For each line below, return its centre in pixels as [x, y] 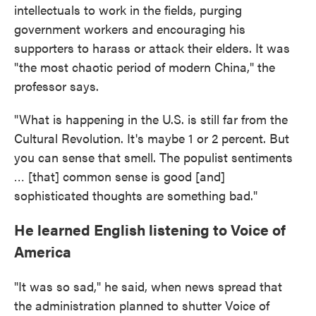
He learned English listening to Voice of [150, 229]
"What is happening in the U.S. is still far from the [151, 119]
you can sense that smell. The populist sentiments [153, 157]
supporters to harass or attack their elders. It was [152, 48]
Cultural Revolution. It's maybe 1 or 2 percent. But [152, 138]
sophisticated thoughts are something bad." [136, 195]
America [43, 251]
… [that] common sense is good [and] [120, 176]
